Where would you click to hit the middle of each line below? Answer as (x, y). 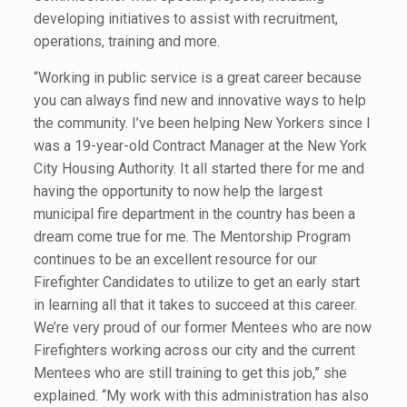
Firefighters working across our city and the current (194, 350)
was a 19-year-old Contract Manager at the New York (200, 145)
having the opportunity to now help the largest (178, 191)
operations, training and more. (126, 41)
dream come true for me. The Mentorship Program (192, 236)
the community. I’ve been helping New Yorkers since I (202, 123)
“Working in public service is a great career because (197, 77)
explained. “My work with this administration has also (201, 395)
